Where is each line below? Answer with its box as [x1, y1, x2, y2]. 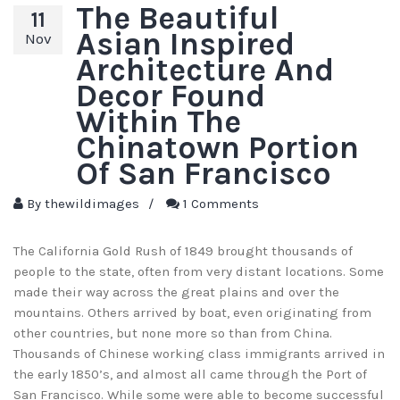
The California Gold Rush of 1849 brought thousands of [13, 243, 353, 260]
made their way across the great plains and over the [13, 284, 339, 301]
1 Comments [183, 196, 259, 212]
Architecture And [76, 51, 334, 89]
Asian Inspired [76, 25, 295, 63]
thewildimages [45, 196, 139, 212]
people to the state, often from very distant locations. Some [13, 263, 384, 280]
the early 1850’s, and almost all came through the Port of [13, 366, 367, 383]
